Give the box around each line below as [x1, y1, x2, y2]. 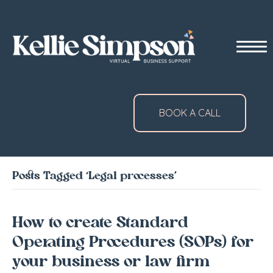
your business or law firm [12, 255, 210, 270]
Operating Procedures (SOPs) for [12, 235, 253, 250]
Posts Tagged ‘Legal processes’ [12, 171, 177, 182]
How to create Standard [12, 216, 188, 231]
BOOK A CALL [159, 107, 221, 119]
